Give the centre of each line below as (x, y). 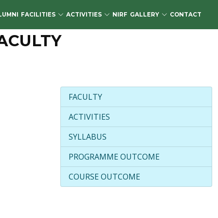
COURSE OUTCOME (104, 177)
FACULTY (85, 97)
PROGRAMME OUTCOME (114, 157)
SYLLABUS (88, 137)
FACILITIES (38, 14)
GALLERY (145, 14)
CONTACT (186, 14)
